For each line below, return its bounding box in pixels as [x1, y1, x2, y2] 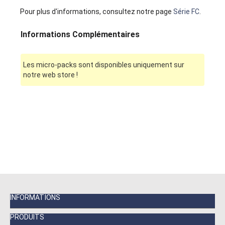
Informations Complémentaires [21, 29, 140, 39]
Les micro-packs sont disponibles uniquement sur [23, 60, 185, 69]
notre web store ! [23, 70, 78, 79]
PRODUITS [10, 212, 45, 221]
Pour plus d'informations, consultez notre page [20, 7, 174, 16]
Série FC [173, 7, 200, 16]
